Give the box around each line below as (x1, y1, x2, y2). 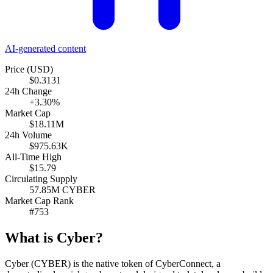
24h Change (5, 85, 52, 96)
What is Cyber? (5, 229, 103, 246)
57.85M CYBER (29, 184, 96, 195)
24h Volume (5, 129, 52, 140)
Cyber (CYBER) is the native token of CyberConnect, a (5, 258, 221, 269)
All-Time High (5, 151, 62, 162)
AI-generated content (5, 43, 86, 54)
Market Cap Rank (5, 195, 74, 206)
